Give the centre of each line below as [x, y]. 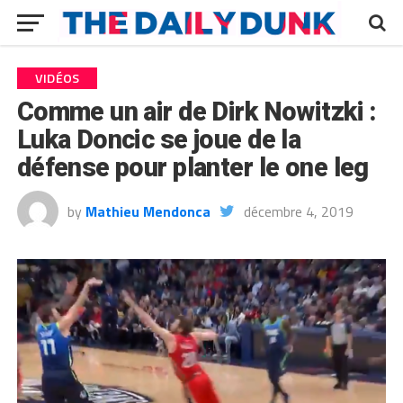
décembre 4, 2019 [298, 211]
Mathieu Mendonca [148, 211]
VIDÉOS [57, 78]
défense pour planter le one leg [193, 167]
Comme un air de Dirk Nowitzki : [196, 112]
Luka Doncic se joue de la [159, 139]
